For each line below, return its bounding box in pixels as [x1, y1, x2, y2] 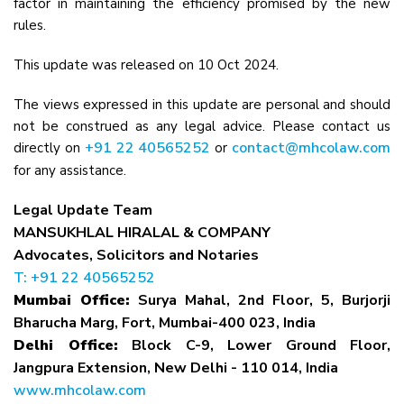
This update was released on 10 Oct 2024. [14, 56, 279, 74]
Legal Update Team [14, 200, 152, 220]
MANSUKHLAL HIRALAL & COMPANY [14, 223, 271, 243]
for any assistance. [14, 161, 126, 179]
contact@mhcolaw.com [232, 138, 391, 158]
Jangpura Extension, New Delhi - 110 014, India [14, 358, 338, 378]
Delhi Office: [14, 335, 118, 355]
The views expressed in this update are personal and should [14, 96, 390, 114]
